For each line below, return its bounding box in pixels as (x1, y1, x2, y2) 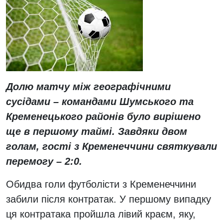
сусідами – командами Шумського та (6, 96, 194, 107)
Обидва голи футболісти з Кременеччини (6, 179, 196, 190)
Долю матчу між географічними (6, 81, 174, 92)
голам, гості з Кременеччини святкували (6, 141, 217, 152)
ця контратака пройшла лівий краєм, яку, (6, 209, 196, 220)
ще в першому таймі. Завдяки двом (6, 126, 187, 137)
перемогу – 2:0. (6, 156, 85, 167)
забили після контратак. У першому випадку (6, 194, 211, 205)
